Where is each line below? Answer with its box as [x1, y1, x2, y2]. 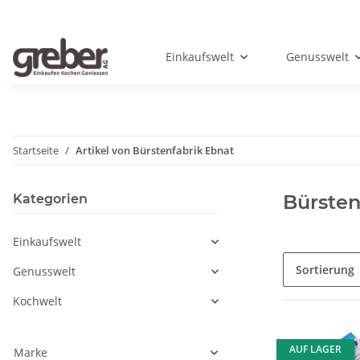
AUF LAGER [289, 342, 342, 357]
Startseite [13, 143, 59, 158]
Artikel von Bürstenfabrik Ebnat [76, 143, 234, 158]
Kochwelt [13, 293, 62, 309]
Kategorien [13, 191, 88, 207]
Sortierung [296, 262, 354, 278]
